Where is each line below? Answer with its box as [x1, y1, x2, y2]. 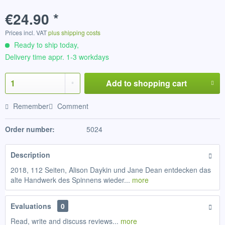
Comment [55, 101, 88, 111]
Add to [105, 77, 132, 89]
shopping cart [133, 77, 187, 89]
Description [11, 150, 50, 160]
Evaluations [11, 201, 51, 211]
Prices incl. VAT [5, 28, 48, 37]
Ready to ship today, [12, 40, 79, 50]
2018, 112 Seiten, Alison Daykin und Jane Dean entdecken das [11, 165, 211, 175]
